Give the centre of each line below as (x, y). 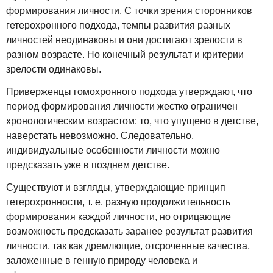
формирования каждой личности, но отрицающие (119, 216)
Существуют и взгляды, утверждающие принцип (116, 187)
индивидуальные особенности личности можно (113, 150)
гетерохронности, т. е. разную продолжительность (118, 202)
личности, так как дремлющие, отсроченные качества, (128, 246)
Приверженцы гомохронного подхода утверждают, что (129, 91)
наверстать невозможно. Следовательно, (100, 135)
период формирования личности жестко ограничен (122, 106)
